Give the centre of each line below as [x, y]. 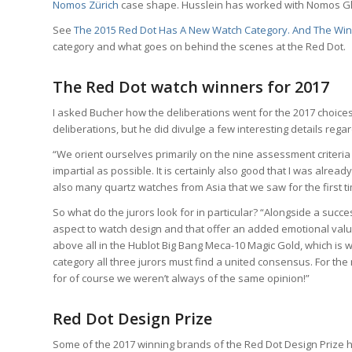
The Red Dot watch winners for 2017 [191, 86]
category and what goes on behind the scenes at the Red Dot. [199, 46]
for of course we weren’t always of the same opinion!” [181, 279]
